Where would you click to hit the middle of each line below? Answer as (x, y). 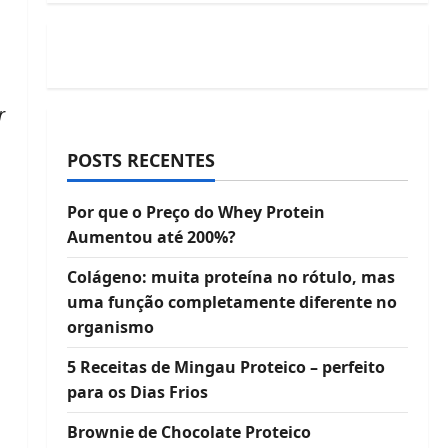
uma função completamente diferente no (231, 302)
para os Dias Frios (137, 392)
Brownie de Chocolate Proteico (188, 432)
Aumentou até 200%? (151, 237)
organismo (110, 327)
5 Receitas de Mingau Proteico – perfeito (225, 367)
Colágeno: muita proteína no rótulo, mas (230, 277)
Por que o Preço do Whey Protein (195, 212)
